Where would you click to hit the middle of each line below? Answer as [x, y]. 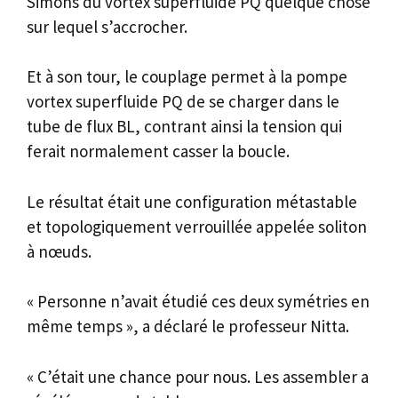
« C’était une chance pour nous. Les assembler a [198, 376]
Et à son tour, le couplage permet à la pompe [187, 77]
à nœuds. [59, 251]
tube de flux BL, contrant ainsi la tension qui [184, 127]
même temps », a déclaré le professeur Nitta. [188, 326]
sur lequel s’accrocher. [107, 26]
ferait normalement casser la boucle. [158, 151]
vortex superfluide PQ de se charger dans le [183, 102]
